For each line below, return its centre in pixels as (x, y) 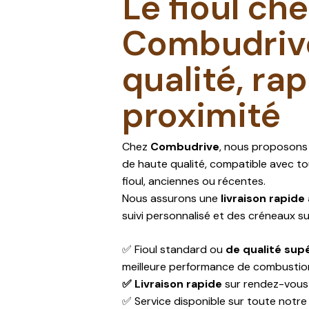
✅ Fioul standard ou (174, 250)
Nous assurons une (172, 199)
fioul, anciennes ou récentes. (194, 181)
